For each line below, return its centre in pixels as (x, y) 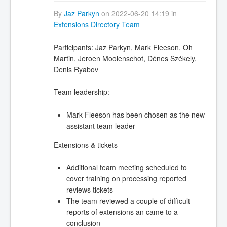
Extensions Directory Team (97, 25)
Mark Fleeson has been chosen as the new (135, 114)
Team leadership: (81, 92)
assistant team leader (101, 125)
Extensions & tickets (85, 145)
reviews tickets (89, 189)
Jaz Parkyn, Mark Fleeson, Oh (143, 47)
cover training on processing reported (126, 178)
